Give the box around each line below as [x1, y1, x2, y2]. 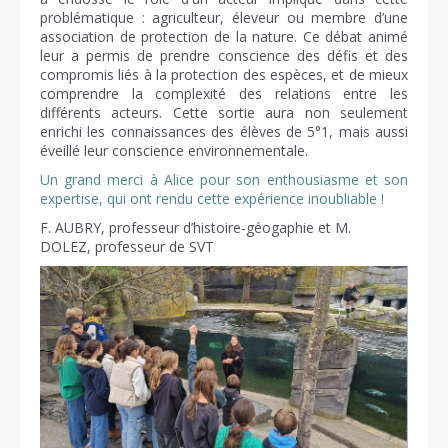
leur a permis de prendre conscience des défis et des [40, 46, 408, 65]
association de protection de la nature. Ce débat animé [40, 27, 408, 46]
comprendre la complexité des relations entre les [40, 84, 408, 103]
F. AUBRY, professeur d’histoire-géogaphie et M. [40, 218, 351, 237]
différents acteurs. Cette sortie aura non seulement [40, 103, 408, 122]
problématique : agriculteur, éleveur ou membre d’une [40, 8, 408, 27]
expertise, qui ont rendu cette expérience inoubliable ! [40, 189, 384, 208]
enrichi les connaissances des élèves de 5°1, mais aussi [40, 122, 408, 141]
